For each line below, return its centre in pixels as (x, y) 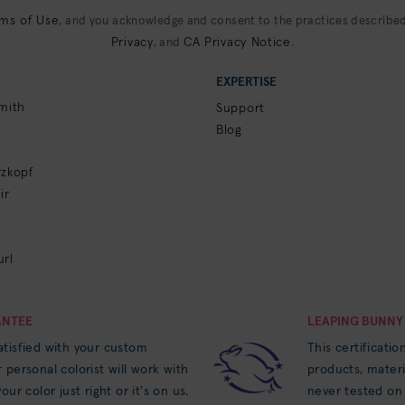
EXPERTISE (246, 82)
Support (240, 108)
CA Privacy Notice (237, 42)
